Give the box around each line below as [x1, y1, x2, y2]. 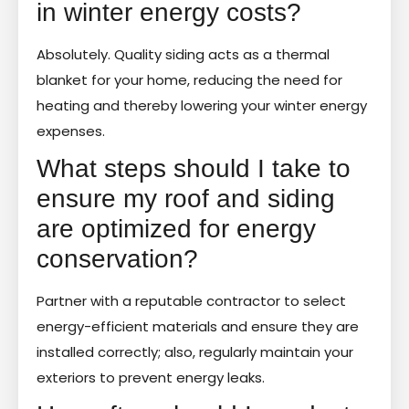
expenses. [37, 121, 105, 141]
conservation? [37, 244, 198, 273]
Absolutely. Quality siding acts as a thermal [37, 44, 330, 64]
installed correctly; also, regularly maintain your [37, 341, 353, 362]
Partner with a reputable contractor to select [37, 290, 346, 310]
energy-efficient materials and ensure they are [37, 316, 359, 336]
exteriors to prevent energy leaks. [37, 367, 265, 387]
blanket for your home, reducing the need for [37, 69, 342, 89]
